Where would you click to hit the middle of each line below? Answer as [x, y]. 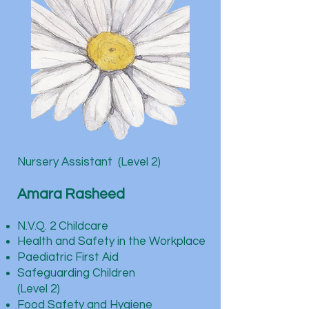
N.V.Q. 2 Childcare [63, 226]
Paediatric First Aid [68, 257]
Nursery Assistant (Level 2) [89, 162]
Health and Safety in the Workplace [111, 241]
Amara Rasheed [72, 194]
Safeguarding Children [76, 273]
